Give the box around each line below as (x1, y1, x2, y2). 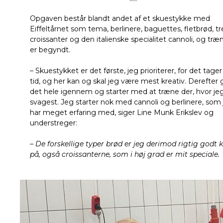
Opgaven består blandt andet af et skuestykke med (30, 14, 210, 23)
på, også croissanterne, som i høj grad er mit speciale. (30, 150, 220, 159)
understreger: (30, 118, 77, 128)
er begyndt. (30, 45, 70, 55)
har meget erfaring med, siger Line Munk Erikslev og (30, 108, 214, 117)
